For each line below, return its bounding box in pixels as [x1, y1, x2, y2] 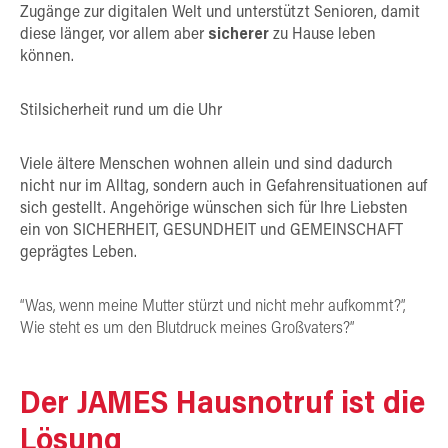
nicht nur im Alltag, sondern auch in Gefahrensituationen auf [20, 178, 427, 195]
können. [20, 48, 74, 65]
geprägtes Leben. [20, 244, 137, 261]
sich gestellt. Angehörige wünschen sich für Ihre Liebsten [20, 200, 408, 217]
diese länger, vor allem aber [20, 26, 208, 43]
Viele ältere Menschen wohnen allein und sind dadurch [20, 156, 393, 173]
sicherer [208, 26, 269, 43]
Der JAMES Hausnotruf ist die [20, 390, 425, 422]
